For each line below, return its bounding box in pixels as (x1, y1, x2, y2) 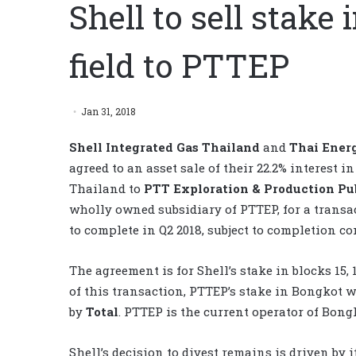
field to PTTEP (69, 43, 289, 87)
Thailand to (69, 180, 144, 196)
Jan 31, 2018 (81, 104, 136, 118)
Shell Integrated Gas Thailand (69, 138, 260, 155)
